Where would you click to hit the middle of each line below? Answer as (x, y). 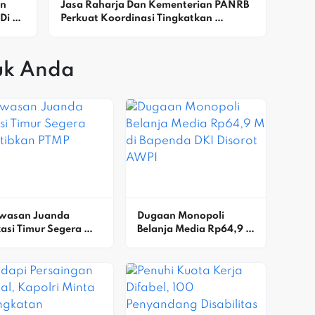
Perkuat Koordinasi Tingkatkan (136, 18)
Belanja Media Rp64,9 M (195, 229)
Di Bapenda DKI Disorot (193, 242)
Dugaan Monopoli (180, 216)
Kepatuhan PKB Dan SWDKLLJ (134, 32)
